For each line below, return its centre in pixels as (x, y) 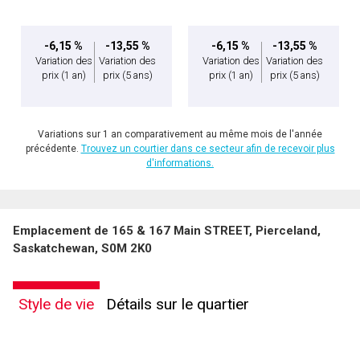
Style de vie (56, 304)
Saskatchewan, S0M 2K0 (82, 248)
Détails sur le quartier (178, 304)
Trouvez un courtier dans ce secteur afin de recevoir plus (208, 149)
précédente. (53, 149)
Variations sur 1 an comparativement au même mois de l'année (180, 134)
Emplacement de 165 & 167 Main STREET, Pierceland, (167, 231)
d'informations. (180, 163)
